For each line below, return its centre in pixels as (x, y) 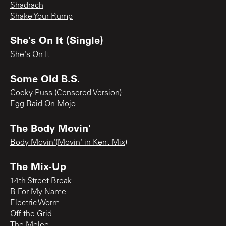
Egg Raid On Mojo (43, 104)
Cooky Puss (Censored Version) (66, 93)
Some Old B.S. (45, 78)
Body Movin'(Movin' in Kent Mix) (69, 143)
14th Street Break (41, 181)
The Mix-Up (38, 166)
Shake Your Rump (41, 16)
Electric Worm (35, 203)
